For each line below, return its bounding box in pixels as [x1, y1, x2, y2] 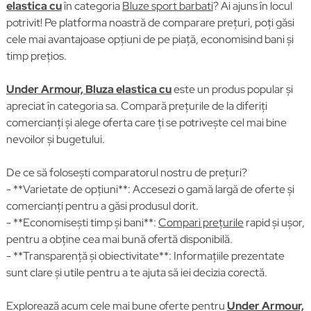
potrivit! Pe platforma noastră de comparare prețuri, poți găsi [6, 15, 294, 30]
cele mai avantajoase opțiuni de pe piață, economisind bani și [6, 32, 294, 47]
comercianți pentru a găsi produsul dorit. [6, 199, 199, 213]
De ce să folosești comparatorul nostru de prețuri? [6, 165, 247, 180]
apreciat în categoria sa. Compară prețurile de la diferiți [6, 99, 267, 113]
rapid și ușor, [243, 215, 305, 230]
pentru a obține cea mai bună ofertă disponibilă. [6, 232, 233, 246]
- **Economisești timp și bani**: [6, 215, 158, 230]
